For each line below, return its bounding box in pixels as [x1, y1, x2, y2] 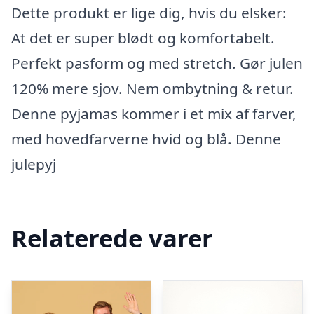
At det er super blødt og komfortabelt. [11, 28, 275, 48]
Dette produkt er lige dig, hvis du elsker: [11, 3, 287, 22]
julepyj [11, 154, 56, 174]
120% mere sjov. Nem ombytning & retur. [11, 78, 294, 98]
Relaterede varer [11, 221, 213, 254]
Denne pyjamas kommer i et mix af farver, [11, 104, 296, 123]
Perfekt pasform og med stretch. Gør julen [11, 53, 303, 73]
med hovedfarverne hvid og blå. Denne [11, 129, 281, 149]
